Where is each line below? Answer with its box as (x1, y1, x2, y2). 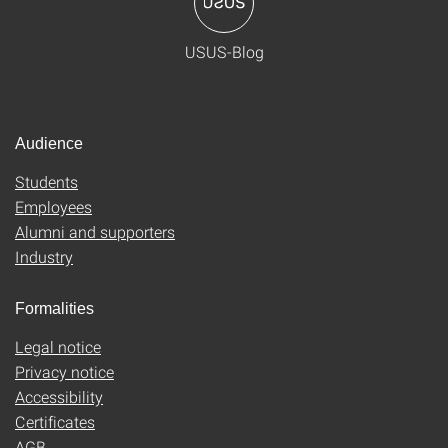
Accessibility (15, 386, 103, 407)
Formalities (15, 300, 94, 317)
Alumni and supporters (15, 221, 175, 242)
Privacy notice (15, 361, 114, 382)
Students (15, 171, 78, 192)
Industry (15, 246, 73, 267)
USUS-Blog (184, 41, 264, 62)
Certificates (15, 411, 95, 432)
